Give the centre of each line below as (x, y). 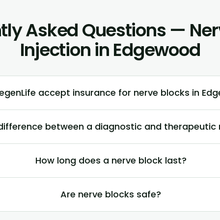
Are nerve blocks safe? (111, 194)
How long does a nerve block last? (111, 160)
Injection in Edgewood (110, 50)
